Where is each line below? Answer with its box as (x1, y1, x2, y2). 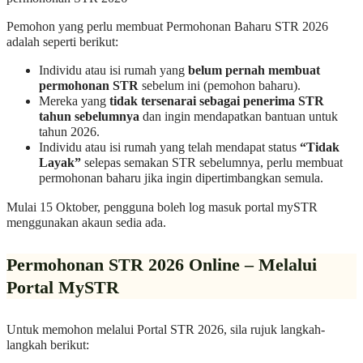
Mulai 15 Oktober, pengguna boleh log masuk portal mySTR (6, 199, 318, 215)
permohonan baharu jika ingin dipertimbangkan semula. (39, 171, 323, 186)
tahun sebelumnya (39, 109, 139, 125)
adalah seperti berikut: (6, 35, 118, 50)
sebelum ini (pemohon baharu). (139, 79, 301, 94)
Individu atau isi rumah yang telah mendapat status (39, 140, 297, 156)
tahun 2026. (39, 125, 100, 140)
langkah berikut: (6, 338, 89, 353)
